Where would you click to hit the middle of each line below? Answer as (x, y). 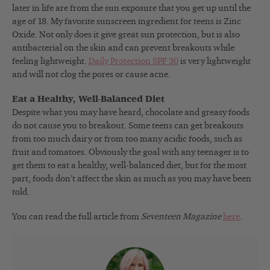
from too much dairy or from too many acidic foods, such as (127, 139)
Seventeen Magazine (181, 217)
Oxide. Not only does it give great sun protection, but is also (126, 35)
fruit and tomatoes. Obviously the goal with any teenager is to (130, 152)
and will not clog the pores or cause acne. (91, 75)
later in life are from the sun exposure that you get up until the (131, 8)
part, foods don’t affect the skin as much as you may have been (132, 179)
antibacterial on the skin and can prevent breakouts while (123, 48)
